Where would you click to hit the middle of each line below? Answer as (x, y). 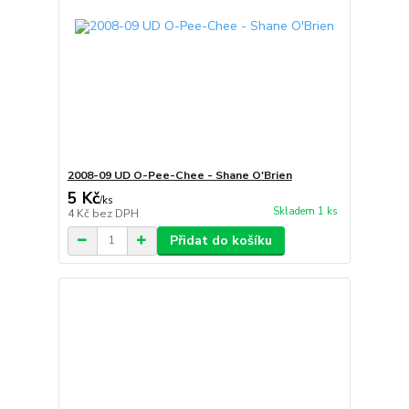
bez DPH (115, 213)
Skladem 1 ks (305, 211)
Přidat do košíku (220, 240)
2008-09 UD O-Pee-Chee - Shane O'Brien (179, 175)
